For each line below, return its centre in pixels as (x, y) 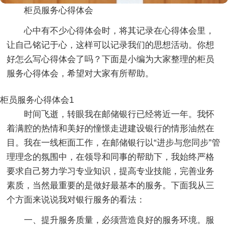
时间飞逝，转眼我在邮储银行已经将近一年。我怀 (119, 114)
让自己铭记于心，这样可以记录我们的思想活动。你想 (111, 45)
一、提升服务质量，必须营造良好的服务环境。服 (119, 220)
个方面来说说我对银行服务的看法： (76, 199)
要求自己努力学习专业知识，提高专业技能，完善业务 (111, 171)
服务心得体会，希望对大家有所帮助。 (80, 73)
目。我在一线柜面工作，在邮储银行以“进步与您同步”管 (114, 142)
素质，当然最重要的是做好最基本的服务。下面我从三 (111, 185)
